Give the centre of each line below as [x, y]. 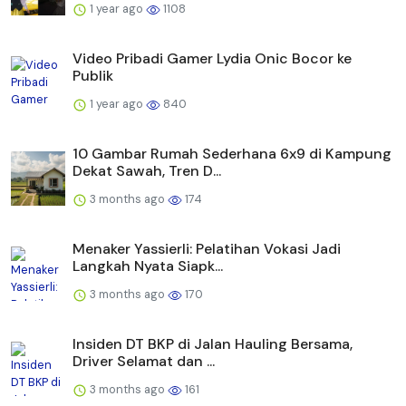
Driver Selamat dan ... [144, 362]
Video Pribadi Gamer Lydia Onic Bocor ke [212, 59]
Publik [93, 76]
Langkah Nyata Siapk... [148, 266]
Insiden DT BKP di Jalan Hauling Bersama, [213, 344]
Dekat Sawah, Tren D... [147, 171]
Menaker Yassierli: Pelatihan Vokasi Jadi [207, 249]
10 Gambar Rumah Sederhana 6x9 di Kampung [232, 154]
